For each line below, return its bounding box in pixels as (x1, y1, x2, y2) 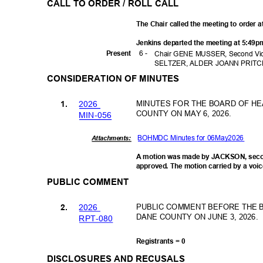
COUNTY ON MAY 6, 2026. (136, 109, 236, 118)
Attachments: (91, 134, 137, 141)
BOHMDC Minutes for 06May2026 (137, 133, 248, 142)
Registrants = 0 (136, 237, 190, 245)
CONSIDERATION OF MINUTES (47, 73, 184, 83)
